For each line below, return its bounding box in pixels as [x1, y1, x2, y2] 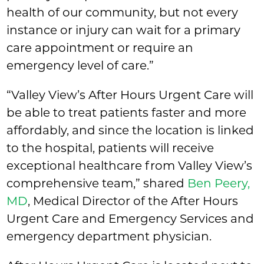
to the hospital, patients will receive [6, 141, 214, 156]
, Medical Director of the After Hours [28, 194, 239, 209]
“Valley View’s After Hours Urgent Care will [6, 88, 254, 103]
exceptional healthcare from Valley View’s [6, 159, 253, 173]
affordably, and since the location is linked [6, 123, 255, 138]
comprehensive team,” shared [6, 176, 188, 191]
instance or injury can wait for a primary [6, 23, 241, 38]
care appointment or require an [6, 41, 194, 55]
